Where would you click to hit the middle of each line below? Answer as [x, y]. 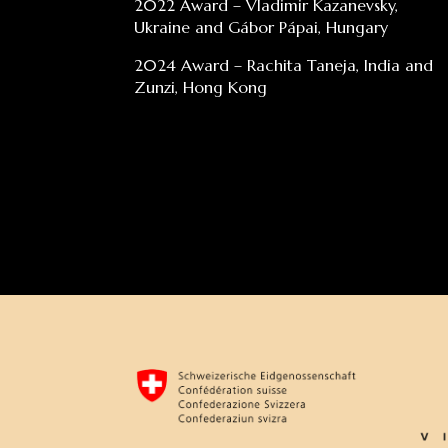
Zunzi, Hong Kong [201, 87]
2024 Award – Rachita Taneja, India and [284, 65]
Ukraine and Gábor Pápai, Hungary [261, 27]
